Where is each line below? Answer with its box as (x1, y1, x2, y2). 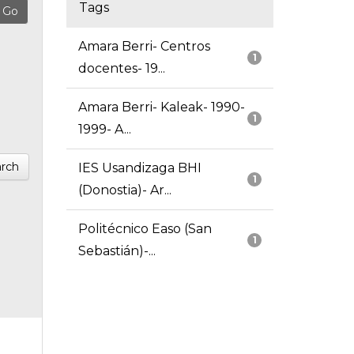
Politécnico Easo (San (77, 221, 212, 237)
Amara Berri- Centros (77, 39, 210, 55)
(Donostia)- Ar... (77, 183, 171, 198)
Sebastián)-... (77, 243, 156, 259)
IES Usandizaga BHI (77, 160, 201, 176)
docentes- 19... (77, 61, 165, 77)
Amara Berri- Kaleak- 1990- (77, 100, 245, 115)
